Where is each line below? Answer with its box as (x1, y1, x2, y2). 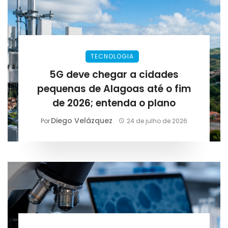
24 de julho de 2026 (126, 116, 187, 125)
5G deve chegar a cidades (49, 67, 179, 81)
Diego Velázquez (51, 115, 113, 126)
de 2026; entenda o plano (52, 96, 176, 110)
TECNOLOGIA (90, 51, 134, 61)
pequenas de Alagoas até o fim (37, 81, 191, 96)
